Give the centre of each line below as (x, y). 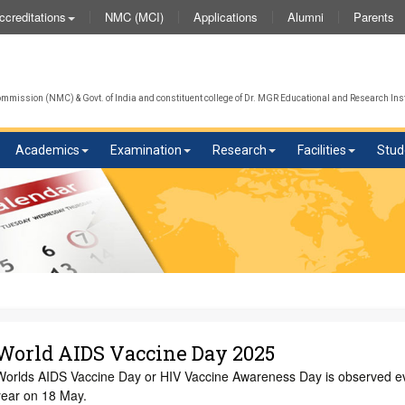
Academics (47, 150)
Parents (374, 17)
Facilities (322, 150)
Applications (226, 17)
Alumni (306, 17)
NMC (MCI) (134, 17)
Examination (146, 150)
